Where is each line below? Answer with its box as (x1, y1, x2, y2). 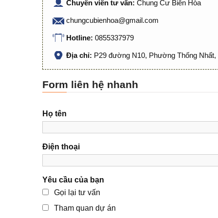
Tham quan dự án (54, 204, 116, 212)
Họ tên (42, 109, 67, 118)
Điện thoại (42, 143, 80, 151)
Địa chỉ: (66, 51, 94, 59)
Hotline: (66, 34, 95, 42)
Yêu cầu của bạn (42, 176, 104, 184)
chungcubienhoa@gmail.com (66, 16, 159, 24)
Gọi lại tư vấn (54, 188, 100, 197)
